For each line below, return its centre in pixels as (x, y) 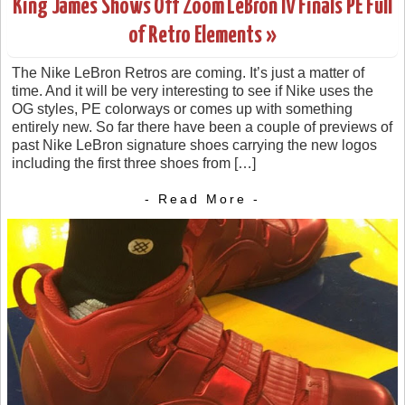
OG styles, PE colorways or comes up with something (182, 108)
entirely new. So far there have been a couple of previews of (202, 127)
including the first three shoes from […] (134, 163)
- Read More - (202, 198)
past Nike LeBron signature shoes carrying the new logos (194, 145)
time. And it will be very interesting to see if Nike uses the (193, 90)
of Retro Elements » (202, 35)
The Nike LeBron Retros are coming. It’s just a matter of (188, 72)
